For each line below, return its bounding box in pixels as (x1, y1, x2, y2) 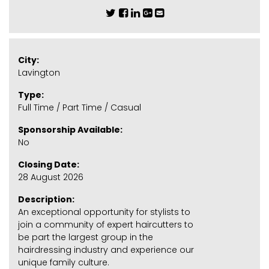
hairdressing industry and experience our (18, 243, 194, 256)
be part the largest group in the (18, 231, 153, 243)
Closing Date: (18, 158, 79, 171)
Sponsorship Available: (18, 123, 122, 136)
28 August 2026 (18, 171, 83, 183)
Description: (18, 193, 74, 205)
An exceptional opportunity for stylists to (18, 205, 190, 218)
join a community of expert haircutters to (18, 218, 193, 231)
